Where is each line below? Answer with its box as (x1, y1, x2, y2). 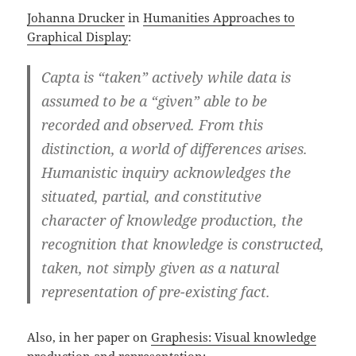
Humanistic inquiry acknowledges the (41, 162, 292, 182)
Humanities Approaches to (143, 9, 296, 25)
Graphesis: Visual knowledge (151, 328, 317, 345)
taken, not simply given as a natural (41, 257, 280, 277)
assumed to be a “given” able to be (41, 91, 268, 110)
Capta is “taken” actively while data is (41, 67, 292, 87)
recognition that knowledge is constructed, (41, 234, 325, 253)
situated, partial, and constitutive (41, 186, 262, 206)
